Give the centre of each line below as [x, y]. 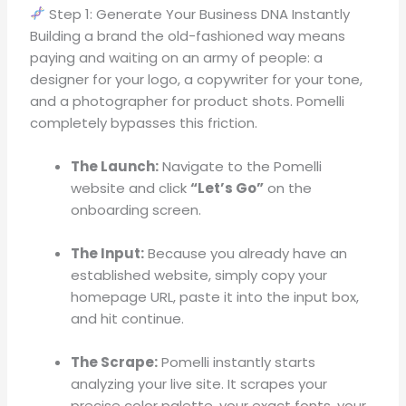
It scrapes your [278, 383]
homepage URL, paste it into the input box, [215, 296]
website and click [131, 188]
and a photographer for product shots [160, 101]
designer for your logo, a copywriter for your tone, [197, 79]
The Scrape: [115, 362]
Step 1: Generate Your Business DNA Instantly [198, 14]
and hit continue [126, 318]
